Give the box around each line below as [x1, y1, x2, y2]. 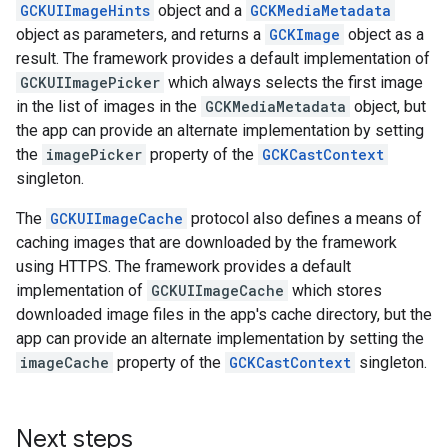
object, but [350, 97, 426, 116]
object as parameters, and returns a [16, 25, 265, 44]
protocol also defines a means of [187, 209, 422, 228]
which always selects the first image [164, 73, 423, 92]
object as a [344, 25, 424, 44]
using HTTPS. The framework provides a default [16, 257, 351, 276]
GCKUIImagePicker [20, 73, 160, 92]
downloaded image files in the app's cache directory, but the [16, 305, 432, 324]
